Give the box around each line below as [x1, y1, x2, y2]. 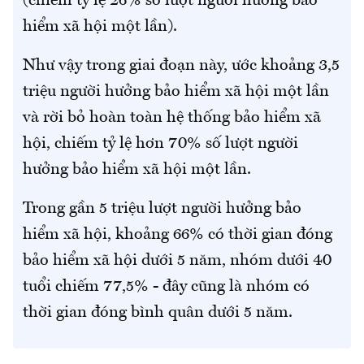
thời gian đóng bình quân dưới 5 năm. [23, 305, 292, 322]
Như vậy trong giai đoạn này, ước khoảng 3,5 [23, 58, 340, 75]
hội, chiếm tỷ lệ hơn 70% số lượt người [23, 136, 298, 153]
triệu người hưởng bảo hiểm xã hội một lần [23, 84, 329, 101]
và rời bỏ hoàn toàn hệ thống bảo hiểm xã [23, 110, 321, 127]
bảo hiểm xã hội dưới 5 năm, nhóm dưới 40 [23, 253, 331, 270]
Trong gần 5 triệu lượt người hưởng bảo [23, 201, 301, 218]
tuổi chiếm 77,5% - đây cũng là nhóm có [23, 279, 310, 296]
